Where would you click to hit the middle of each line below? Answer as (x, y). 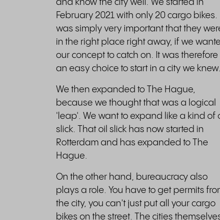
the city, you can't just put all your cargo (136, 204)
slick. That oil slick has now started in (130, 129)
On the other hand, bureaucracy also (132, 177)
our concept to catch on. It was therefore (137, 55)
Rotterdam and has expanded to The (132, 143)
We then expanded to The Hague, (126, 90)
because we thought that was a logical (136, 103)
